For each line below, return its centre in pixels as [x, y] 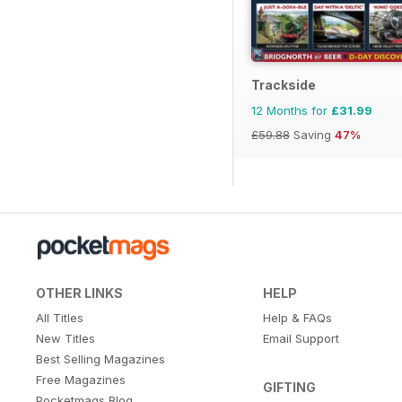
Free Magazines [81, 380]
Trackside [284, 85]
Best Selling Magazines [100, 359]
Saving [312, 135]
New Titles [66, 339]
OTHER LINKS [79, 293]
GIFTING [289, 388]
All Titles [60, 318]
